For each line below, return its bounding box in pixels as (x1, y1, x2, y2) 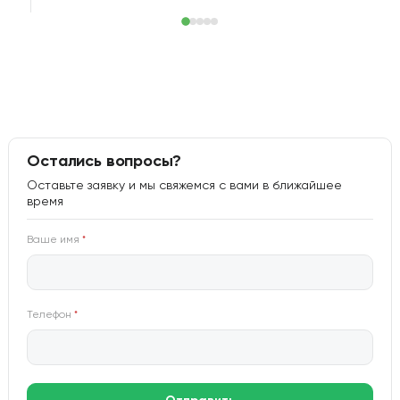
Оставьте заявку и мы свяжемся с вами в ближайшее (27, 179, 343, 193)
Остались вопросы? (27, 154, 182, 171)
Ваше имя (27, 235, 83, 246)
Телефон (27, 310, 75, 321)
